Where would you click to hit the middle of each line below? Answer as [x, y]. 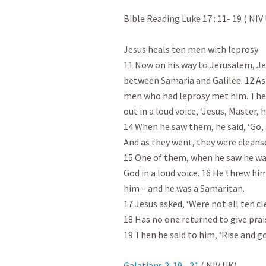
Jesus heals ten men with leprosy [191, 49]
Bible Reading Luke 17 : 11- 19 [183, 18]
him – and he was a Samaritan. [184, 188]
